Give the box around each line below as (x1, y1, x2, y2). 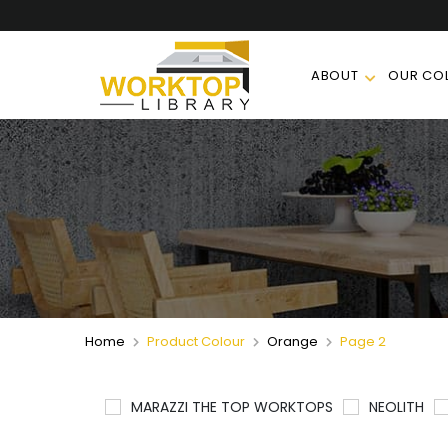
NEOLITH (368, 397, 424, 418)
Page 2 (336, 332, 386, 352)
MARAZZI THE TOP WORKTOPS (130, 397, 333, 418)
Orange (266, 332, 318, 352)
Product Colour (143, 332, 248, 352)
